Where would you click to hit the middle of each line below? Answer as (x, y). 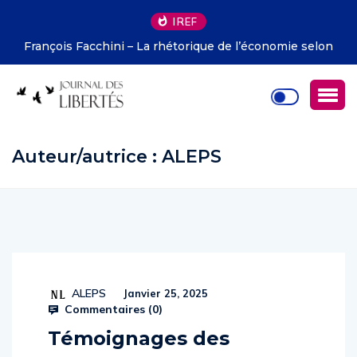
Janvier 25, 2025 (164, 310)
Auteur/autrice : (87, 173)
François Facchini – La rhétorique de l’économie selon (178, 46)
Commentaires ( (107, 326)
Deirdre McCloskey (178, 63)
